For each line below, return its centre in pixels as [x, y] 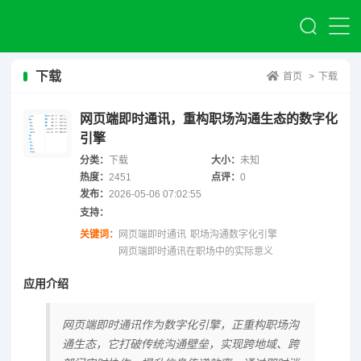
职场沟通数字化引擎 [234, 234]
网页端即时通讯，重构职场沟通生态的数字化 [209, 118]
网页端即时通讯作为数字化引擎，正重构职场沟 [180, 324]
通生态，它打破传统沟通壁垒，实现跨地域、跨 [180, 344]
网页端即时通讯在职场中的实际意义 [196, 251]
